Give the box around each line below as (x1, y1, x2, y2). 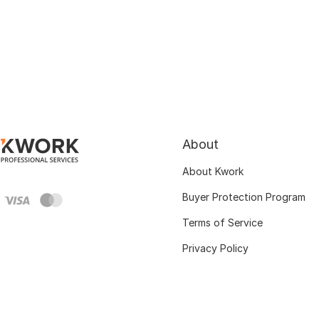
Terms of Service (182, 216, 263, 229)
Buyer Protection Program (182, 191, 305, 203)
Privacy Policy (182, 242, 249, 254)
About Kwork (182, 165, 244, 177)
